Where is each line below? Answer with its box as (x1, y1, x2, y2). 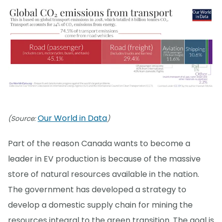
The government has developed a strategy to (8, 183, 186, 195)
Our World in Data (38, 112, 107, 124)
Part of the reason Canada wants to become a (8, 137, 190, 149)
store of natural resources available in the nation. (8, 168, 199, 180)
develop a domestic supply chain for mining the (8, 199, 193, 211)
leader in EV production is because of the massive (8, 153, 201, 165)
